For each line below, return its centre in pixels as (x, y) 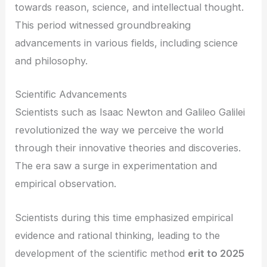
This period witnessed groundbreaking (103, 25)
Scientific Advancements (71, 94)
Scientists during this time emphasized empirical (124, 217)
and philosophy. (52, 61)
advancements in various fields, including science (127, 43)
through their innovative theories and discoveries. (128, 148)
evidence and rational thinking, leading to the (118, 235)
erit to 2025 (216, 253)
